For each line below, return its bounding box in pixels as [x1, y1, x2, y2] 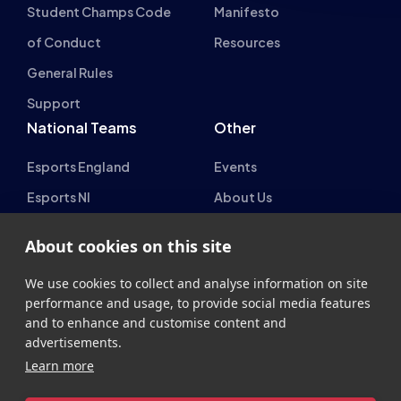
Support [27, 94, 81, 111]
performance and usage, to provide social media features [25, 294, 371, 311]
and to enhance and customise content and [25, 314, 286, 331]
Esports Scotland [27, 218, 137, 235]
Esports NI [27, 188, 90, 205]
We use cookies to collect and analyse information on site [25, 275, 368, 292]
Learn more [25, 357, 94, 374]
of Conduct [27, 33, 101, 50]
